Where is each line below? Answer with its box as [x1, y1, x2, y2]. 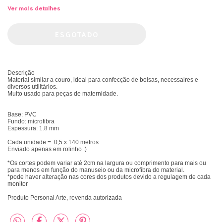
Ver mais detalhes [7, 4, 60, 12]
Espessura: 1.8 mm [7, 125, 59, 132]
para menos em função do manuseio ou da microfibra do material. [7, 166, 184, 174]
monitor [7, 180, 28, 188]
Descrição [7, 69, 35, 77]
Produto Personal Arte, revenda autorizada [7, 194, 122, 202]
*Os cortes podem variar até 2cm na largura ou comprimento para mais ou [7, 160, 206, 167]
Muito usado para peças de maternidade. [7, 90, 118, 98]
